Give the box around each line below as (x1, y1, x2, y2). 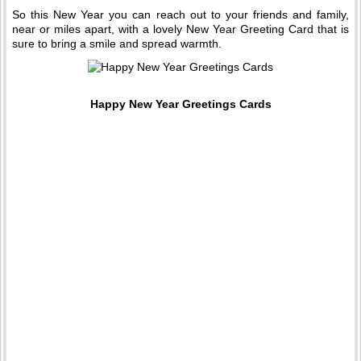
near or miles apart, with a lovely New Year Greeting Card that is (12, 23, 349, 35)
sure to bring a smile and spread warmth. (12, 37, 222, 50)
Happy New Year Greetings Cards (89, 98, 272, 111)
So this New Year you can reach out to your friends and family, (12, 8, 349, 21)
